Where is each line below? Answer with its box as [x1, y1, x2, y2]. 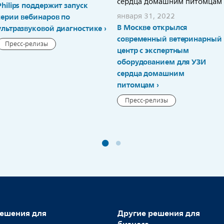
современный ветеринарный [117, 32, 222, 45]
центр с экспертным [117, 44, 189, 57]
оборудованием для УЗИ [117, 55, 206, 68]
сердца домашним [117, 67, 184, 80]
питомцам [117, 78, 155, 91]
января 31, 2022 [117, 10, 175, 22]
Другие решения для [117, 206, 200, 220]
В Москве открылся [117, 21, 187, 34]
